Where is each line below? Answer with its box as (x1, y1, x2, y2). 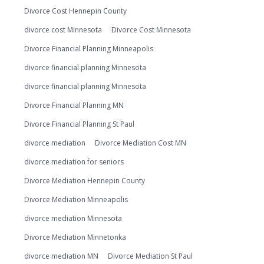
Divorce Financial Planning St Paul (24, 119, 134, 129)
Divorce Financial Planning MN (24, 100, 124, 110)
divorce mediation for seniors (24, 157, 124, 167)
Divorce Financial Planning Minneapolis (24, 44, 153, 54)
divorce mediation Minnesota (24, 213, 122, 223)
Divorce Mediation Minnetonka (24, 232, 126, 242)
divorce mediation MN (24, 251, 98, 261)
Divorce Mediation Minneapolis (24, 194, 128, 204)
